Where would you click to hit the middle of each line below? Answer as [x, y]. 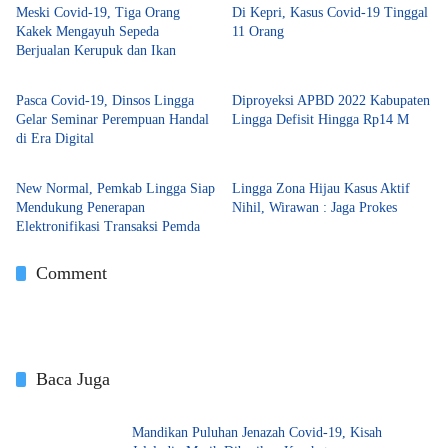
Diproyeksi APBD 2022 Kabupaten [331, 100]
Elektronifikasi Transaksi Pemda [108, 226]
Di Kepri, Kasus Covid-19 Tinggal [330, 12]
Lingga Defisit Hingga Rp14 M [320, 119]
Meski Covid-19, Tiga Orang [98, 12]
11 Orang [258, 31]
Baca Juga [73, 379]
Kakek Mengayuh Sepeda [87, 31]
